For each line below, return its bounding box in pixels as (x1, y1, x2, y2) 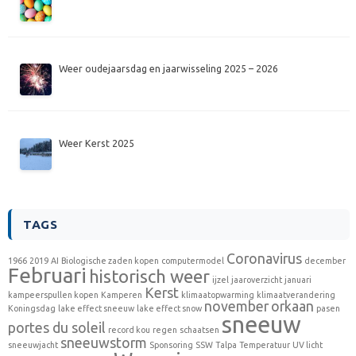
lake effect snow (137, 303, 202, 313)
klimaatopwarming (181, 289, 254, 300)
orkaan (271, 298, 314, 314)
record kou (108, 324, 150, 335)
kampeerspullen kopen (8, 289, 99, 300)
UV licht (292, 339, 323, 350)
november (204, 298, 269, 314)
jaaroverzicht (231, 274, 282, 284)
